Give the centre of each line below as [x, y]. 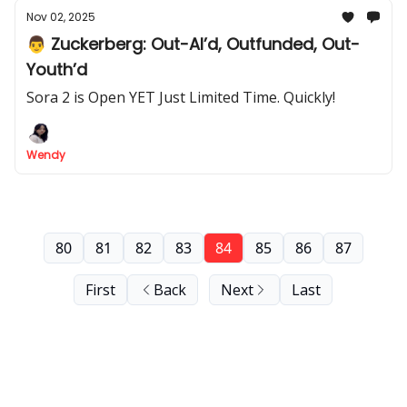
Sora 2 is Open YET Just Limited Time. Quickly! [181, 97]
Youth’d [57, 69]
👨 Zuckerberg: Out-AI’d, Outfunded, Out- [193, 44]
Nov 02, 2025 [61, 17]
